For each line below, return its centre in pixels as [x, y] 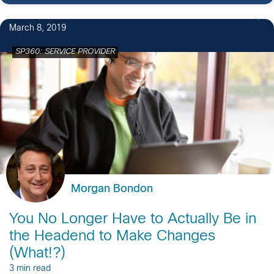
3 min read [30, 268]
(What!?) [37, 254]
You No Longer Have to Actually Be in [133, 219]
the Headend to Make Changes [112, 236]
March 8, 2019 [38, 28]
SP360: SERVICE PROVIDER [65, 52]
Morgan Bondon [112, 189]
